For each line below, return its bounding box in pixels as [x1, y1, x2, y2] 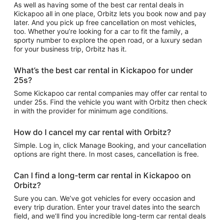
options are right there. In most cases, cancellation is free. [14, 150, 199, 158]
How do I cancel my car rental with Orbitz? [14, 127, 171, 137]
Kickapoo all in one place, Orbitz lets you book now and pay [14, 9, 206, 18]
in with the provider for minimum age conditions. [14, 107, 168, 115]
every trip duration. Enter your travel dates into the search [14, 203, 200, 211]
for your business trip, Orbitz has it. [14, 45, 127, 53]
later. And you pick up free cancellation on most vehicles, [14, 18, 196, 27]
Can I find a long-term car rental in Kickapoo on [14, 170, 191, 180]
